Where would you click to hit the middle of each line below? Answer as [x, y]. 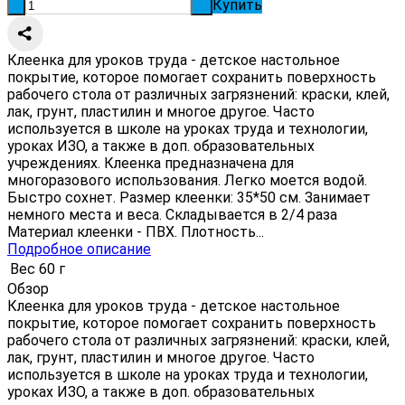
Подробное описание [79, 249]
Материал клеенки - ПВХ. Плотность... [136, 231]
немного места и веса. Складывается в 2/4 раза [172, 214]
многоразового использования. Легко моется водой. [187, 180]
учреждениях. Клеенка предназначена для [151, 163]
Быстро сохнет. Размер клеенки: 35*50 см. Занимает [189, 197]
